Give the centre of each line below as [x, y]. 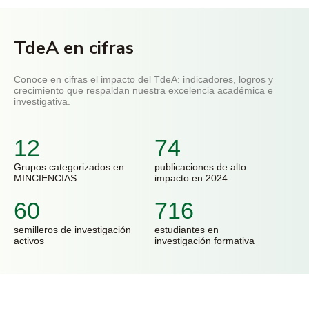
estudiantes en [187, 230]
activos [29, 241]
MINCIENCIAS [45, 178]
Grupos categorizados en [69, 167]
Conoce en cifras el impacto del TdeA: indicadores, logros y [143, 79]
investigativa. [42, 101]
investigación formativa [205, 241]
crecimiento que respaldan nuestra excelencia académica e [143, 90]
